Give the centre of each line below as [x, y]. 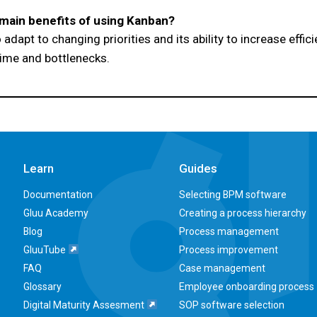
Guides [198, 169]
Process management [229, 231]
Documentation [58, 195]
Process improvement [228, 250]
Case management [222, 268]
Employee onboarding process [246, 287]
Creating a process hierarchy [242, 213]
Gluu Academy [56, 213]
